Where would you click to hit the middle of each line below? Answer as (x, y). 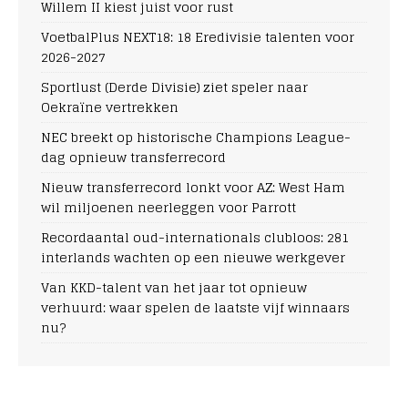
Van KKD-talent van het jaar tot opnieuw (174, 287)
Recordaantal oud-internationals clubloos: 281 (195, 237)
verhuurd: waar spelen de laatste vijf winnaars (195, 307)
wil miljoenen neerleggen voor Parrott (168, 207)
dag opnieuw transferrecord (133, 157)
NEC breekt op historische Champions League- (196, 137)
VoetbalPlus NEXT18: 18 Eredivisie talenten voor (198, 36)
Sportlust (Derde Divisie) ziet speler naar (174, 87)
